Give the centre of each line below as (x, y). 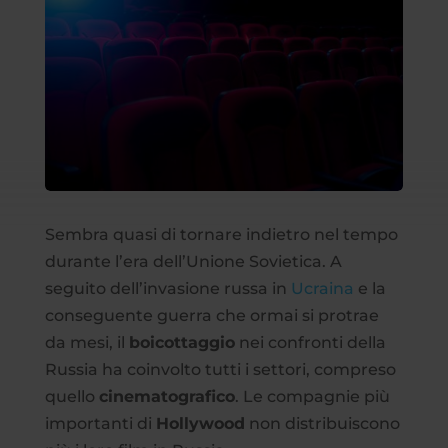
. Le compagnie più (312, 396)
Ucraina (322, 288)
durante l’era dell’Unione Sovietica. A (193, 261)
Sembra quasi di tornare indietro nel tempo (221, 234)
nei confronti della (310, 342)
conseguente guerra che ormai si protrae (211, 315)
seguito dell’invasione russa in (167, 288)
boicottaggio (181, 342)
